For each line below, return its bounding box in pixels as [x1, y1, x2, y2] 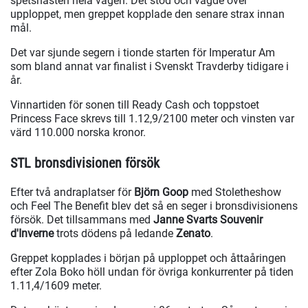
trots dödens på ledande [54, 227, 176, 241]
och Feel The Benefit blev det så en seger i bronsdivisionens [10, 199, 298, 213]
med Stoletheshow [188, 186, 281, 199]
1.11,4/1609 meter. [10, 279, 102, 293]
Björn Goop [131, 186, 188, 199]
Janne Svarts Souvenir [151, 213, 263, 227]
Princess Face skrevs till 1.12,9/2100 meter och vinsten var [10, 112, 294, 126]
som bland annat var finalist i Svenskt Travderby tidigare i [10, 60, 289, 74]
